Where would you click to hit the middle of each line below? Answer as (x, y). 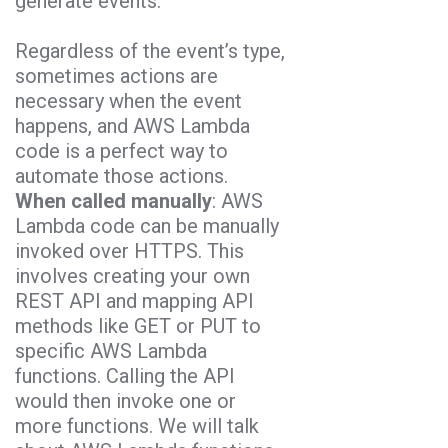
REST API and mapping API (134, 300)
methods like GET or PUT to (138, 325)
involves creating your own (132, 275)
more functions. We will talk (137, 425)
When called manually (113, 200)
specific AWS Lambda (111, 350)
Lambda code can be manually (147, 225)
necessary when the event (128, 100)
